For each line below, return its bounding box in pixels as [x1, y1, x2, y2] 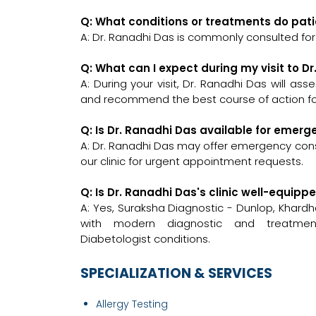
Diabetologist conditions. [80, 231, 210, 247]
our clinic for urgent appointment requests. [80, 154, 303, 169]
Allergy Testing [96, 297, 168, 312]
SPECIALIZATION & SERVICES [80, 264, 272, 284]
